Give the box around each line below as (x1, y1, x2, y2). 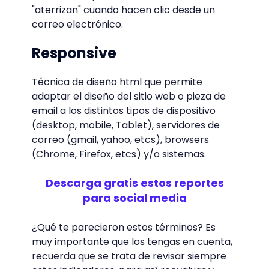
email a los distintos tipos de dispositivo (31, 104, 216, 118)
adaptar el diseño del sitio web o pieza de (31, 89, 226, 104)
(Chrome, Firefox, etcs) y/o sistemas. (31, 147, 206, 162)
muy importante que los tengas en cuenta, (31, 235, 232, 249)
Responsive (31, 43, 116, 64)
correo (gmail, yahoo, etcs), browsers (31, 133, 209, 147)
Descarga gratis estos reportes (45, 175, 224, 191)
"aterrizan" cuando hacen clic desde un (31, 3, 215, 17)
